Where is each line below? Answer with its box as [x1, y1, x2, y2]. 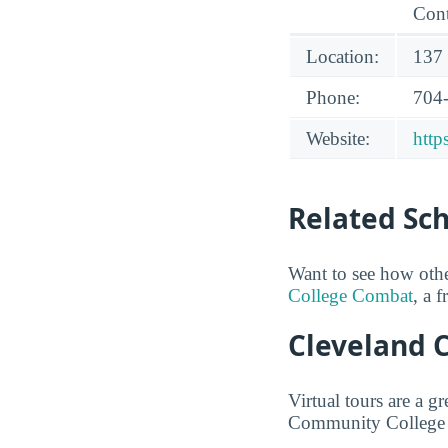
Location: [306, 46, 379, 68]
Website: [306, 128, 370, 150]
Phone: [306, 87, 360, 109]
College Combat [288, 285, 413, 307]
